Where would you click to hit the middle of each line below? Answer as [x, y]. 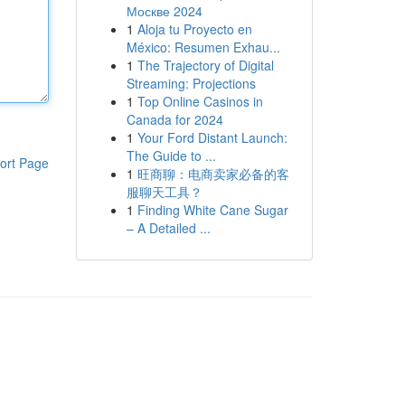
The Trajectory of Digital [205, 65]
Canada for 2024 [174, 119]
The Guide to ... [171, 155]
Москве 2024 [164, 11]
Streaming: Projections [191, 83]
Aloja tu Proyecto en [194, 29]
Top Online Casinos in [200, 101]
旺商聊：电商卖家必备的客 [213, 174]
